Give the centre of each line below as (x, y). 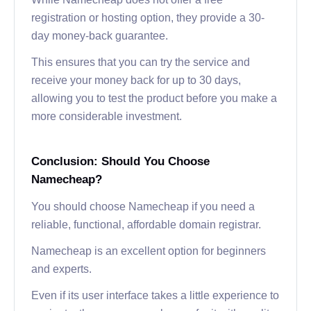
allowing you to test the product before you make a (154, 98)
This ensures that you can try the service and (141, 61)
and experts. (61, 268)
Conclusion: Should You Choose (120, 161)
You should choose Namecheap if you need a (143, 206)
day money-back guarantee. (100, 35)
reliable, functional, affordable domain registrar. (146, 224)
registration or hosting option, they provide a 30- (148, 17)
